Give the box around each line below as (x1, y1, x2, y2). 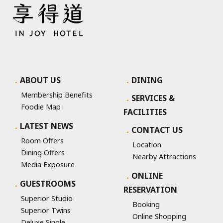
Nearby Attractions (132, 152, 196, 162)
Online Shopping (132, 212, 186, 222)
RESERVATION (123, 184, 177, 196)
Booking (132, 200, 160, 210)
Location (132, 140, 161, 150)
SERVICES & (131, 93, 175, 104)
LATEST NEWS (20, 120, 73, 132)
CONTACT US (131, 124, 183, 136)
